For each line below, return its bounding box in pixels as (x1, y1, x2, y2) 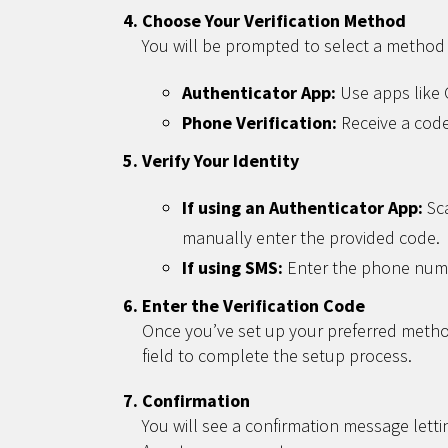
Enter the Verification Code (142, 294, 365, 317)
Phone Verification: (182, 111, 337, 134)
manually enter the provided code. (182, 226, 440, 249)
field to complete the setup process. (142, 344, 412, 367)
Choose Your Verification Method (142, 9, 406, 32)
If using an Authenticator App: (182, 196, 423, 219)
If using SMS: (182, 256, 283, 279)
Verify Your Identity (142, 149, 299, 172)
